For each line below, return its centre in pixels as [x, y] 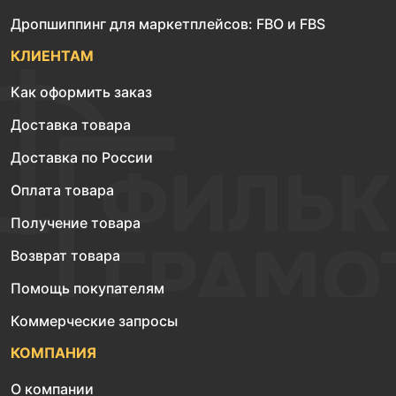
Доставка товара [71, 125]
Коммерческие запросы [94, 321]
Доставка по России [82, 157]
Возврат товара [65, 255]
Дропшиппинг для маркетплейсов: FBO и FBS [168, 24]
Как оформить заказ [81, 92]
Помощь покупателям [88, 288]
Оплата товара [62, 190]
